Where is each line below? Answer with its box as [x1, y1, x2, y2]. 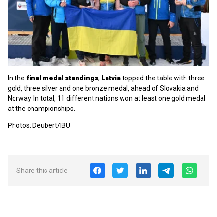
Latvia [101, 74, 121, 82]
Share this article [16, 166, 68, 174]
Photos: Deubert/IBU [8, 121, 70, 129]
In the [8, 74, 26, 82]
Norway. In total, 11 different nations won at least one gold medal [8, 94, 205, 102]
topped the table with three [121, 74, 205, 82]
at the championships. [8, 104, 75, 112]
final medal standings [26, 74, 98, 82]
